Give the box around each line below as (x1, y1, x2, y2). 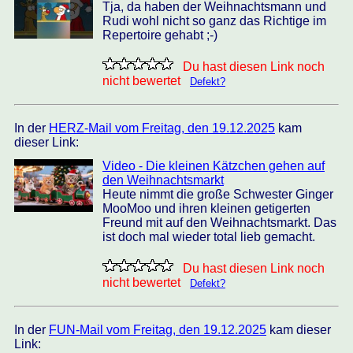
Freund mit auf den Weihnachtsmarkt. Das (102, 216, 336, 229)
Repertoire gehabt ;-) (102, 28, 217, 42)
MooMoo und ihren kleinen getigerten (102, 202, 310, 215)
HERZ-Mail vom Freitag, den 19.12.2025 (49, 121, 275, 135)
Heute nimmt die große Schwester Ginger (102, 188, 333, 201)
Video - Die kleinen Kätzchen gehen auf (102, 159, 325, 173)
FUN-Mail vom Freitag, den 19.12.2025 (49, 323, 266, 336)
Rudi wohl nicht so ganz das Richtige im (102, 14, 326, 28)
